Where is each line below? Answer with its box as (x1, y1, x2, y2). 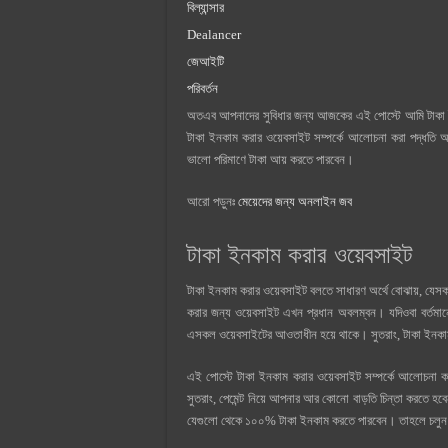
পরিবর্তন (187, 80, 218, 96)
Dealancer (187, 26, 241, 42)
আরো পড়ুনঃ (187, 193, 238, 209)
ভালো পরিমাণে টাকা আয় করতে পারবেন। (187, 151, 354, 167)
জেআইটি (187, 53, 224, 69)
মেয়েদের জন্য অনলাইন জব (238, 193, 352, 209)
